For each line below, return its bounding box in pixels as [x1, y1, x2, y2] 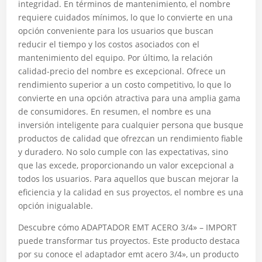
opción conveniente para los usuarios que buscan [18, 25, 214, 36]
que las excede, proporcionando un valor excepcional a [18, 160, 235, 171]
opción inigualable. [18, 200, 94, 211]
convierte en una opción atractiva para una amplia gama [18, 92, 241, 104]
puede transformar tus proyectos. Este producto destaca [18, 235, 240, 246]
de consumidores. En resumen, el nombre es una [18, 106, 212, 117]
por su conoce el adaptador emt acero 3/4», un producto [18, 249, 239, 260]
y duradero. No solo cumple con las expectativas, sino [18, 146, 229, 157]
